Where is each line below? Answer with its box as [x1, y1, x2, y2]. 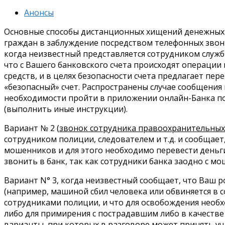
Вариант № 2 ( [4, 123, 59, 134]
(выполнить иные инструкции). [4, 103, 128, 115]
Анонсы [24, 7, 54, 19]
